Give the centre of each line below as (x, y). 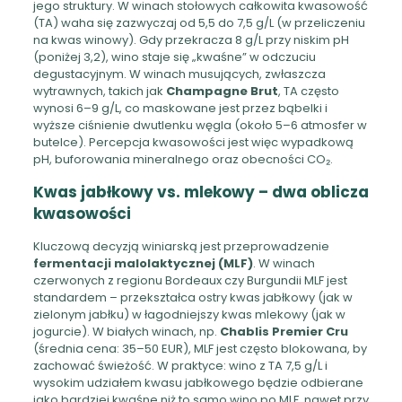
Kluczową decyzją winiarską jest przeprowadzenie (181, 246)
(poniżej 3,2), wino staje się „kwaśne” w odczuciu (174, 57)
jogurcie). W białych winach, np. (126, 331)
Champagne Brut (222, 91)
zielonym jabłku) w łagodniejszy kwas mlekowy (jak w (189, 314)
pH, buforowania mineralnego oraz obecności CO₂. (183, 159)
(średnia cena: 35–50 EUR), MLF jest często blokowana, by (200, 348)
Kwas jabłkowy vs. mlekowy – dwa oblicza (201, 192)
